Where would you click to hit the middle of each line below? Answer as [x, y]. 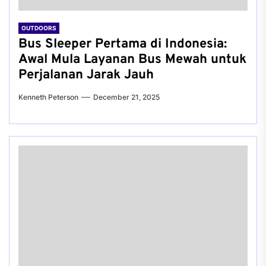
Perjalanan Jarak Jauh [86, 75]
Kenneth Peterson [48, 97]
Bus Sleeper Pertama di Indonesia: [123, 44]
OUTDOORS [39, 28]
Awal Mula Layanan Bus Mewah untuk [132, 60]
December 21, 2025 [126, 97]
